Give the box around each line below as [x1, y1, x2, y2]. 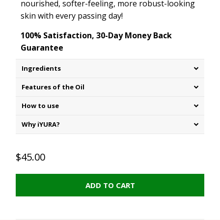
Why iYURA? [21, 120, 60, 129]
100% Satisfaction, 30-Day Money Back [20, 30, 172, 41]
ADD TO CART [85, 180, 135, 191]
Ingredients [21, 64, 61, 73]
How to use [21, 101, 59, 110]
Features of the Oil [21, 82, 84, 92]
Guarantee [20, 42, 63, 54]
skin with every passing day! [20, 10, 123, 22]
